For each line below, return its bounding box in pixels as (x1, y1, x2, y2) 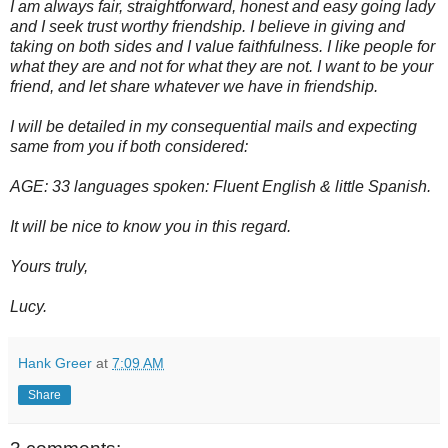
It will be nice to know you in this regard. (10, 217, 295, 235)
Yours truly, (10, 257, 92, 275)
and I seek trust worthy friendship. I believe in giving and (10, 17, 405, 35)
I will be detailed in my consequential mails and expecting (10, 117, 417, 135)
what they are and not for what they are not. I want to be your (10, 57, 433, 75)
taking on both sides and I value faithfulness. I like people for (10, 37, 435, 55)
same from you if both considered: (10, 137, 252, 155)
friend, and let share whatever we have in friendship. (10, 77, 382, 95)
